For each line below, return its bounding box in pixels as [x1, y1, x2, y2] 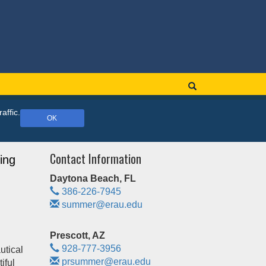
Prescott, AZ [49, 230, 105, 240]
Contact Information [49, 150, 141, 167]
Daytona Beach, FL [49, 173, 136, 183]
